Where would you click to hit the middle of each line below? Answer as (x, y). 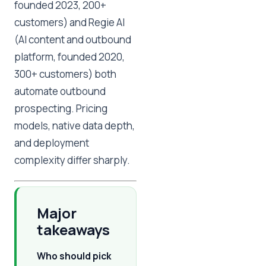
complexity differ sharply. (72, 160)
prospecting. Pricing (61, 108)
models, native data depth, (75, 126)
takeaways (73, 229)
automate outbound (60, 91)
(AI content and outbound (73, 39)
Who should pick (74, 256)
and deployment (52, 143)
